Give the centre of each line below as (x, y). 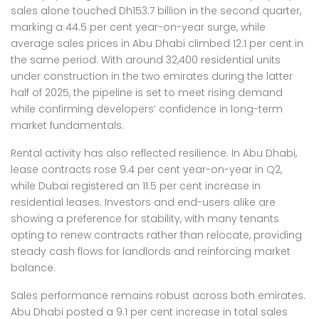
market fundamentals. (67, 125)
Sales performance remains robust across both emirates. (158, 296)
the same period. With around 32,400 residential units (146, 60)
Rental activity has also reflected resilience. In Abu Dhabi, (154, 153)
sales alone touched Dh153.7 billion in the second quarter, (156, 11)
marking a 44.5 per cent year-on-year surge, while (138, 27)
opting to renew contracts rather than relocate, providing (156, 235)
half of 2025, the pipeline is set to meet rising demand (147, 93)
